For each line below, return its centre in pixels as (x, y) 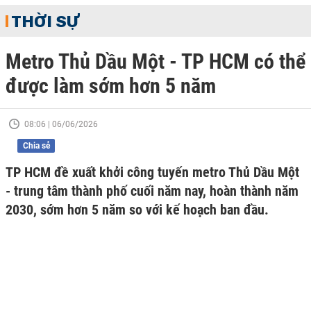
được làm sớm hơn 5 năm (111, 86)
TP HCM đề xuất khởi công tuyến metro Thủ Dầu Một (152, 172)
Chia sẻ (36, 146)
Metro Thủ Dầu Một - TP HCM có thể (155, 61)
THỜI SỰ (45, 21)
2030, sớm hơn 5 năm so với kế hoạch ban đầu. (137, 210)
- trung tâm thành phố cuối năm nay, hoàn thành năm (152, 191)
